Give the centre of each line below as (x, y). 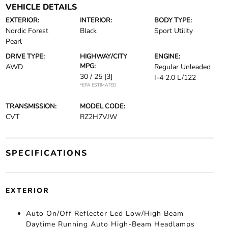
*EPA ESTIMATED (98, 85)
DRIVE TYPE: (25, 56)
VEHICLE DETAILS (41, 7)
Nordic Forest (27, 31)
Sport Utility (174, 31)
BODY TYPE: (173, 20)
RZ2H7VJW (98, 117)
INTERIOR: (96, 20)
